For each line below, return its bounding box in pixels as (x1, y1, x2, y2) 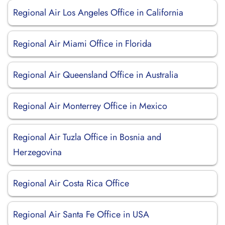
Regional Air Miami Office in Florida (13, 37, 152, 50)
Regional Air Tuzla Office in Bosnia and (13, 131, 161, 144)
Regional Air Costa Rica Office (13, 177, 129, 190)
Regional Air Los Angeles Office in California (13, 6, 183, 19)
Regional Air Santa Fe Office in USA (13, 208, 149, 221)
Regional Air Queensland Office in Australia (13, 68, 178, 81)
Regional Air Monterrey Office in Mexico (13, 99, 167, 113)
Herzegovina (13, 146, 62, 159)
